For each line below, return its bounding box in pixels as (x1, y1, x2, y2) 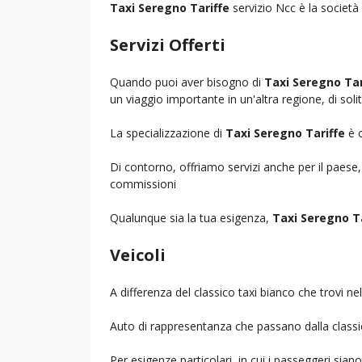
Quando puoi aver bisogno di (110, 74, 264, 90)
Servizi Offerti (110, 33, 225, 56)
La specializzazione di (110, 124, 225, 141)
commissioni (110, 175, 176, 192)
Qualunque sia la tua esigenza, (110, 209, 272, 225)
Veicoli (110, 243, 166, 266)
